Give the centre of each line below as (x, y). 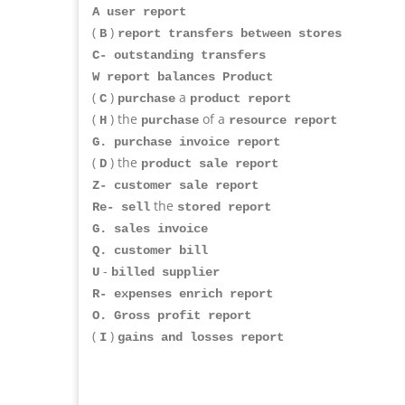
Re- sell (121, 207)
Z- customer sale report (175, 185)
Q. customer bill (150, 250)
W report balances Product (183, 76)
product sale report (210, 163)
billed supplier (165, 272)
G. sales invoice (150, 228)
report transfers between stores (230, 33)
